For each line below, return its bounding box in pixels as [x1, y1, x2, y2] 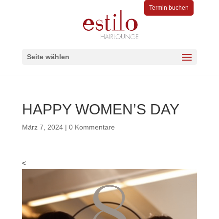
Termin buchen [149, 4, 189, 11]
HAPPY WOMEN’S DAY [22, 101, 179, 117]
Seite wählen [26, 53, 69, 61]
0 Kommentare [68, 123, 115, 131]
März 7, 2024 [22, 123, 63, 131]
